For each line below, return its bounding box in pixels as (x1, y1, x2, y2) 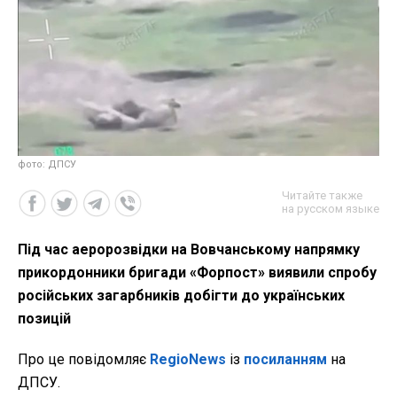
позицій (18, 310, 71, 328)
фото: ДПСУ (18, 159, 76, 171)
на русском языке (282, 202, 379, 216)
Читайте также (282, 189, 362, 203)
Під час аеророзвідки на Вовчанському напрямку (18, 241, 360, 259)
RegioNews (150, 351, 226, 369)
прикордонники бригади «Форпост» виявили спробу (18, 264, 377, 282)
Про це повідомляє (18, 351, 150, 369)
